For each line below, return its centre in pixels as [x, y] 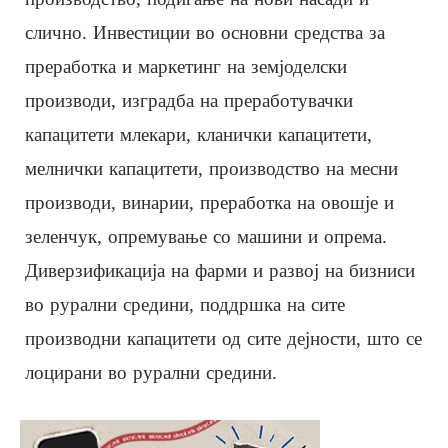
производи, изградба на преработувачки [189, 101]
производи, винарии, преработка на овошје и [209, 203]
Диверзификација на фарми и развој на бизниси [220, 271]
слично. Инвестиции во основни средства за [205, 33]
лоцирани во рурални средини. [151, 373]
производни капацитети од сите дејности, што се [223, 339]
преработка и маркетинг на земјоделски [186, 67]
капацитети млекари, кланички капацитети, [198, 135]
